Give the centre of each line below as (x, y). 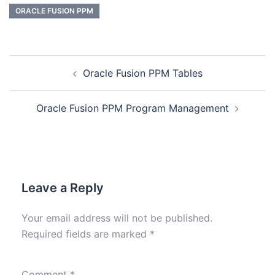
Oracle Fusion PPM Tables (142, 73)
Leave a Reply (63, 188)
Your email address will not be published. (117, 218)
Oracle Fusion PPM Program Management (133, 108)
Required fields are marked (86, 234)
